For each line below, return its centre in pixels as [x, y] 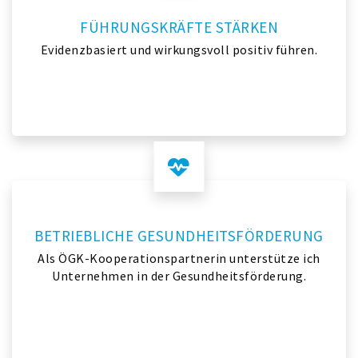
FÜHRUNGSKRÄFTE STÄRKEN [179, 27]
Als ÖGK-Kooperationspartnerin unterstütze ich [179, 258]
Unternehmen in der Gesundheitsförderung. [179, 276]
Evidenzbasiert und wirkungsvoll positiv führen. [179, 50]
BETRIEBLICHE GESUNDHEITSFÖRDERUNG [179, 236]
